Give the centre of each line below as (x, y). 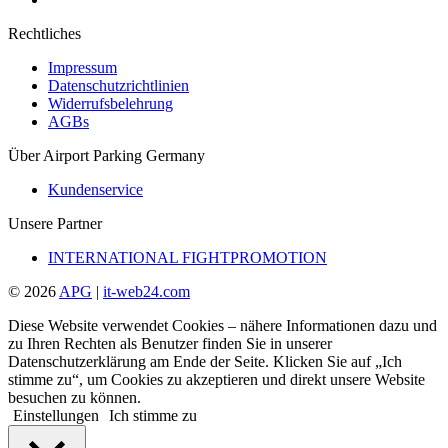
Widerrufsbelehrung (110, 103)
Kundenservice (95, 189)
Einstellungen (56, 415)
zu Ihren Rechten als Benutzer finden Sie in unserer (170, 343)
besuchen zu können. (74, 397)
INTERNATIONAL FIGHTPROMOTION (187, 257)
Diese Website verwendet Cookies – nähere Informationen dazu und (222, 325)
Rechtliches (44, 33)
